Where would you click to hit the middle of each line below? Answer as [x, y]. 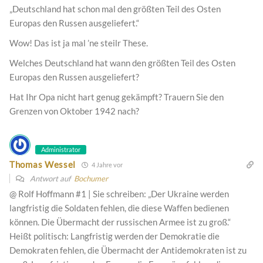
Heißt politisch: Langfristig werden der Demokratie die [114, 236]
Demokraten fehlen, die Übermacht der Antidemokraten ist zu [128, 250]
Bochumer [91, 178]
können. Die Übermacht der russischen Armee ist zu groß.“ [120, 222]
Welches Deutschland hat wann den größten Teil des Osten [122, 63]
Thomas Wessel [43, 165]
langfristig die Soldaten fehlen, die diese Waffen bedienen [119, 208]
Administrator [61, 149]
